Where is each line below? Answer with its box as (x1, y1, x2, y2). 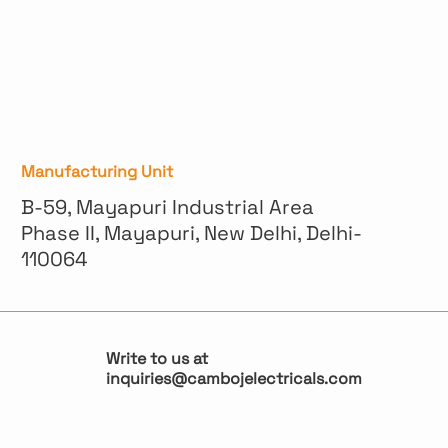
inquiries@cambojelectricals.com (106, 368, 362, 389)
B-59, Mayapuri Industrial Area (21, 194, 314, 220)
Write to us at (106, 348, 208, 369)
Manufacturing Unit (21, 161, 173, 182)
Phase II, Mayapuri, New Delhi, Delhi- (21, 220, 362, 246)
